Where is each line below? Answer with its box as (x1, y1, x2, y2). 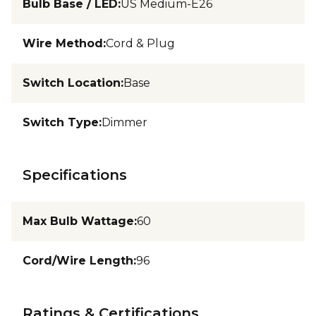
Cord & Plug (106, 36, 175, 50)
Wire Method (23, 36, 103, 50)
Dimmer (102, 115, 147, 129)
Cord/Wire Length (23, 253, 133, 267)
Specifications (23, 166, 127, 183)
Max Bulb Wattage (23, 214, 134, 228)
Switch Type (23, 115, 99, 129)
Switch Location (23, 75, 121, 90)
